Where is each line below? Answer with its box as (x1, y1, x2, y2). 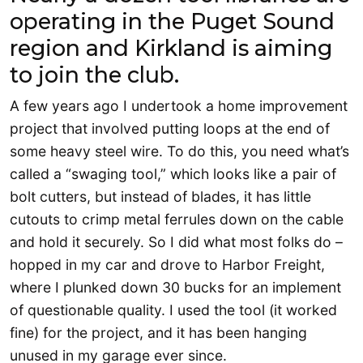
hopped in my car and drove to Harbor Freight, (10, 256, 325, 274)
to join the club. (10, 62, 185, 89)
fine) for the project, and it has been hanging (10, 324, 307, 342)
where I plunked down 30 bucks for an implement (10, 279, 341, 297)
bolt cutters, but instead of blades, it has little (10, 188, 311, 206)
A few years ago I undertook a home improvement (10, 97, 348, 115)
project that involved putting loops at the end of (10, 120, 330, 138)
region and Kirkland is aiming (10, 35, 332, 62)
